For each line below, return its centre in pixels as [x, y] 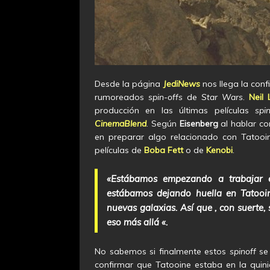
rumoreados [122, 97]
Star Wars [222, 97]
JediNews [181, 83]
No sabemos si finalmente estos [162, 251]
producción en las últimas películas [175, 110]
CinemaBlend [121, 123]
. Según [163, 123]
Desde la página [129, 83]
